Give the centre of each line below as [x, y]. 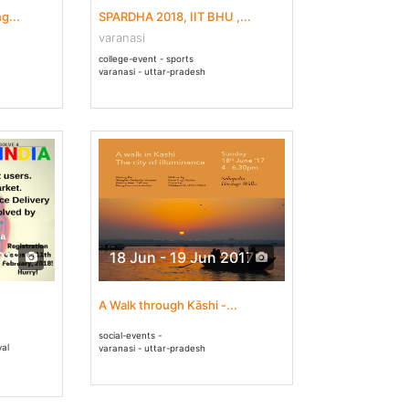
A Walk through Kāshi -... [168, 305]
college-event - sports [146, 59]
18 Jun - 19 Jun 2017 [182, 257]
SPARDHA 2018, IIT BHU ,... [175, 16]
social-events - [130, 336]
